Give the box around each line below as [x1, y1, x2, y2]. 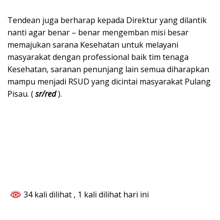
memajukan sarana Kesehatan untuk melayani [7, 39, 178, 51]
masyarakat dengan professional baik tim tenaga [7, 52, 189, 63]
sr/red [35, 88, 56, 100]
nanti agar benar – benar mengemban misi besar [7, 27, 189, 38]
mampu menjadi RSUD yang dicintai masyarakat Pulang [7, 76, 211, 87]
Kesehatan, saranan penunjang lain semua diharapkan [7, 64, 209, 75]
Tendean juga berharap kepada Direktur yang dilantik [7, 15, 207, 26]
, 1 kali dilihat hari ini [74, 189, 149, 200]
